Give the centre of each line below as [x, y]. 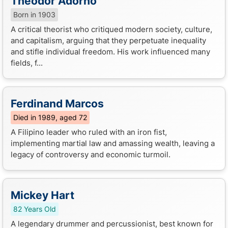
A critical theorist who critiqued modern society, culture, [111, 29]
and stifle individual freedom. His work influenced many [110, 51]
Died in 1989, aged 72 [50, 117]
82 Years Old [35, 209]
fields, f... [27, 63]
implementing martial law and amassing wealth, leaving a [113, 143]
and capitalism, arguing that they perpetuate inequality [108, 40]
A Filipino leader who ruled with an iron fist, [89, 132]
